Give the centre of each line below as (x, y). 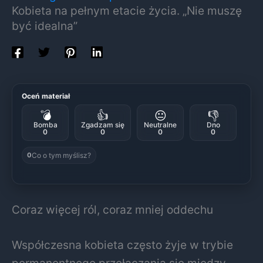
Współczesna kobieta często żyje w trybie (122, 245)
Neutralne (160, 124)
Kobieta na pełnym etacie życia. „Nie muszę (127, 11)
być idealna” (45, 26)
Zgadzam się (103, 124)
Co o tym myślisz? (61, 155)
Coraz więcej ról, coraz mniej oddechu (112, 210)
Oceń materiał (46, 96)
